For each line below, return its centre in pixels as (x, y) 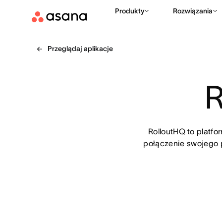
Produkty (130, 11)
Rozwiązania (193, 11)
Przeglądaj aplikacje (80, 49)
